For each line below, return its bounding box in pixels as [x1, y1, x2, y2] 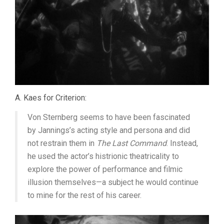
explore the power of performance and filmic [27, 164, 182, 174]
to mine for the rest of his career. [27, 190, 141, 200]
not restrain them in [27, 138, 96, 148]
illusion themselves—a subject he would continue [27, 177, 198, 187]
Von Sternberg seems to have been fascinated [27, 112, 190, 122]
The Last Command [96, 138, 166, 148]
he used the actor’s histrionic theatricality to [27, 151, 179, 161]
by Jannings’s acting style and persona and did [27, 125, 190, 135]
